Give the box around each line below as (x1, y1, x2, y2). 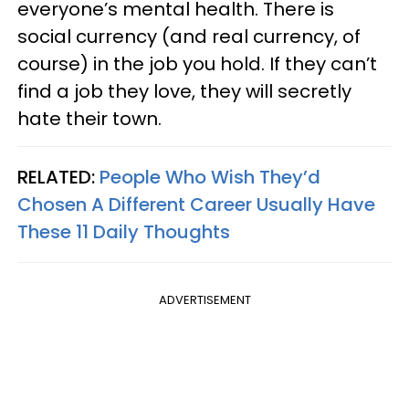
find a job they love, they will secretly (17, 78, 351, 104)
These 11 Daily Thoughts (17, 218, 230, 245)
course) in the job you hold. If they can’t (17, 50, 377, 77)
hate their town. (17, 105, 162, 131)
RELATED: (17, 163, 100, 190)
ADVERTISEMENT (158, 290, 251, 309)
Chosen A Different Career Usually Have (17, 191, 375, 217)
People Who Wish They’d (100, 163, 320, 190)
